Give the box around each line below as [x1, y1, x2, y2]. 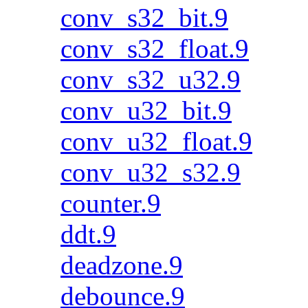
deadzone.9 [60, 250, 183, 280]
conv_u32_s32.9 [60, 157, 241, 187]
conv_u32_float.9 [60, 126, 252, 156]
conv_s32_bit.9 [60, 3, 228, 32]
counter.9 [60, 188, 161, 218]
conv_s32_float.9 [60, 34, 249, 63]
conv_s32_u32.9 [60, 65, 241, 94]
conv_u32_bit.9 [60, 96, 232, 125]
